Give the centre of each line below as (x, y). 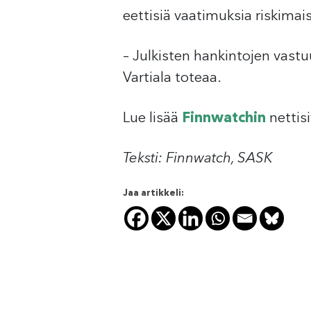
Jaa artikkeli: (153, 194)
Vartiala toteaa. (172, 78)
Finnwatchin (224, 119)
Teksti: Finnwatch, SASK (197, 159)
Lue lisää (152, 119)
